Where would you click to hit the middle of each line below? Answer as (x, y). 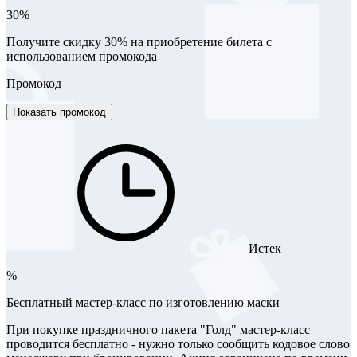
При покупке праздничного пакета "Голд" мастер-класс (158, 329)
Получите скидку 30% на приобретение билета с (139, 41)
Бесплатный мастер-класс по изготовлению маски (143, 302)
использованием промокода (82, 56)
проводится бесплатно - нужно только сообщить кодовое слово (178, 343)
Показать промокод (59, 112)
